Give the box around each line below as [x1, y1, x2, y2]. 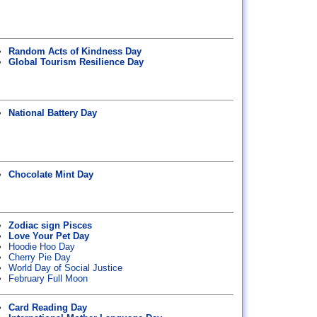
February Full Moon [8, 273, 88, 284]
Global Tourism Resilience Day [8, 57, 144, 67]
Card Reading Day [8, 302, 87, 313]
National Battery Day [8, 108, 97, 118]
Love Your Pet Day [8, 231, 89, 241]
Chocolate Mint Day [8, 169, 93, 180]
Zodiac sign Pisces [8, 220, 92, 231]
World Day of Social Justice [8, 263, 122, 273]
